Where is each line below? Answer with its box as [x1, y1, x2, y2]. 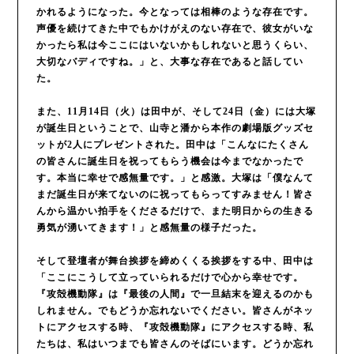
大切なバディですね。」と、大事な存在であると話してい [36, 55, 303, 67]
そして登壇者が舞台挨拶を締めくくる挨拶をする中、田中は [36, 254, 314, 266]
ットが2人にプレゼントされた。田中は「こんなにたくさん [36, 138, 309, 150]
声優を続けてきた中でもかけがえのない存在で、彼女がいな [36, 22, 314, 34]
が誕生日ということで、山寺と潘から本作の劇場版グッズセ [36, 122, 314, 134]
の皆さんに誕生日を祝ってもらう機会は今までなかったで [36, 155, 303, 167]
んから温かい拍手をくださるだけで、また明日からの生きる [36, 205, 314, 217]
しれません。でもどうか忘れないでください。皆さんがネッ [36, 304, 314, 316]
